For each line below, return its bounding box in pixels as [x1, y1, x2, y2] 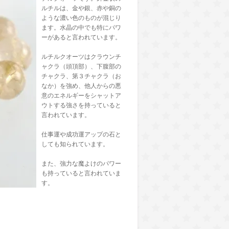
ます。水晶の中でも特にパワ [41, 24, 121, 31]
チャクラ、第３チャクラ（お [41, 73, 121, 80]
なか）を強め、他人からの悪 [41, 82, 121, 89]
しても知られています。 [41, 141, 109, 148]
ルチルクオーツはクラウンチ [41, 53, 121, 60]
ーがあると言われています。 [41, 34, 121, 41]
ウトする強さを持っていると [41, 102, 121, 109]
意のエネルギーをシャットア [41, 92, 121, 99]
